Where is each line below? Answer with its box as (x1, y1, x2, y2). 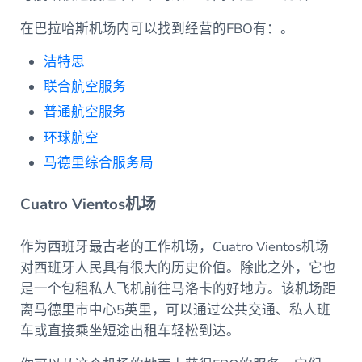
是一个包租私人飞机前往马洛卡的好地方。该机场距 (19, 280, 336, 299)
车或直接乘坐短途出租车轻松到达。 (19, 322, 243, 341)
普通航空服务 (44, 103, 127, 122)
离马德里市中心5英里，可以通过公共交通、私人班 (19, 301, 330, 320)
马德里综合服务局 (44, 154, 154, 173)
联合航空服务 (44, 78, 130, 97)
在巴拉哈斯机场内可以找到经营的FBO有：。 (19, 19, 294, 38)
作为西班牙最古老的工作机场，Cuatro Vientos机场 (19, 238, 329, 257)
